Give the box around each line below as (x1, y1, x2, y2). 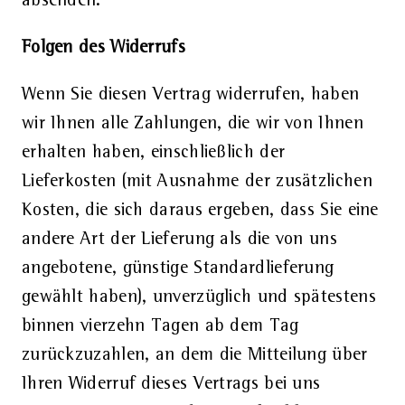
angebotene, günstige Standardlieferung (21, 259, 334, 278)
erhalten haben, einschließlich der (21, 143, 286, 162)
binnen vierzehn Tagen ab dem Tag (21, 316, 299, 335)
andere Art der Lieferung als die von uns (21, 230, 337, 249)
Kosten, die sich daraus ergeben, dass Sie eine (21, 201, 379, 220)
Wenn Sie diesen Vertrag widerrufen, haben (21, 85, 360, 104)
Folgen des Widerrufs (21, 38, 185, 57)
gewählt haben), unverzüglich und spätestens (21, 287, 376, 306)
